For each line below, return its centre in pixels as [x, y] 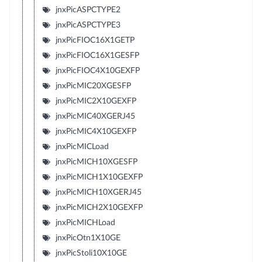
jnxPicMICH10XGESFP [96, 162]
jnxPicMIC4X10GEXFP [96, 132]
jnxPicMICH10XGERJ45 [98, 192]
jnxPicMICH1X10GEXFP [99, 177]
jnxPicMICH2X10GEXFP [99, 208]
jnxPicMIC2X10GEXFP [96, 101]
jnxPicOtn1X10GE [88, 238]
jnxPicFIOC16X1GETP [95, 40]
